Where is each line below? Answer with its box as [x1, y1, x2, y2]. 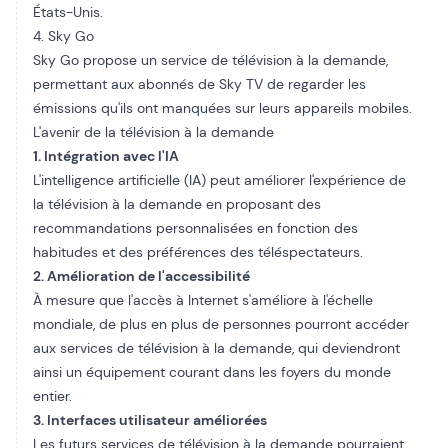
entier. [33, 387, 72, 405]
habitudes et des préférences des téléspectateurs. [33, 243, 363, 261]
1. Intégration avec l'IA [33, 147, 179, 165]
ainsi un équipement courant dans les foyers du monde [33, 363, 391, 381]
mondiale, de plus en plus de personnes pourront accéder [33, 315, 409, 333]
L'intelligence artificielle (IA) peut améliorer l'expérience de [33, 171, 406, 189]
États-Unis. [33, 3, 103, 21]
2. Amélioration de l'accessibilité [33, 267, 250, 285]
